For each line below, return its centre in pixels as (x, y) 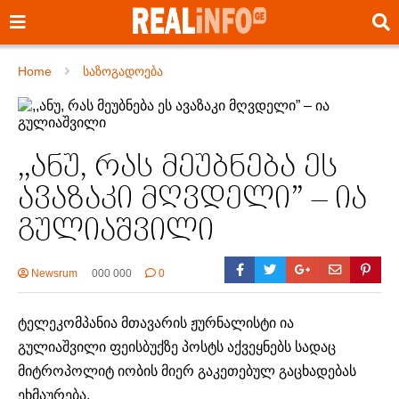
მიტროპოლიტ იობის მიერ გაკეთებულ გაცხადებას (187, 370)
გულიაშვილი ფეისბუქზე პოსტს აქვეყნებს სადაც (177, 346)
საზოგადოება (123, 71)
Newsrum (53, 273)
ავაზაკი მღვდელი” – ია (192, 199)
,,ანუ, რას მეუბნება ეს (178, 167)
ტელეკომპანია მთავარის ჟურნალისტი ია (156, 322)
